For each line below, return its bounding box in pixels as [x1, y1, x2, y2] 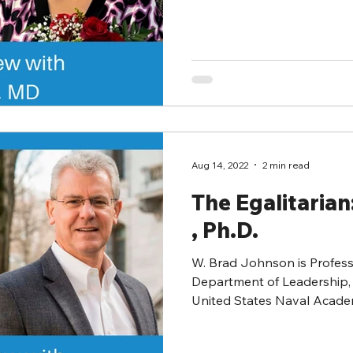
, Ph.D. [191, 216, 258, 244]
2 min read [262, 158, 310, 171]
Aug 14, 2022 [191, 158, 248, 171]
